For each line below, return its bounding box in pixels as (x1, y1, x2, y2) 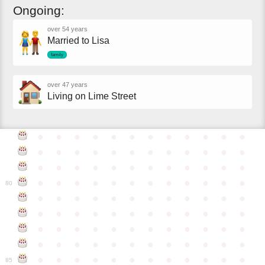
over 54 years (47, 25, 88, 33)
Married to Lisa (47, 35, 110, 46)
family (51, 52, 64, 58)
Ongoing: (13, 3, 65, 17)
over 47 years (47, 80, 88, 88)
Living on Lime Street (47, 91, 137, 101)
